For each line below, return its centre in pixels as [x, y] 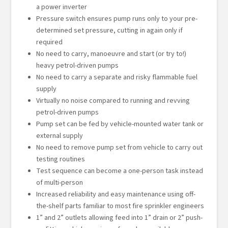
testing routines [60, 160]
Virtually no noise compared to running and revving [113, 101]
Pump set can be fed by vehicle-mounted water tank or [120, 124]
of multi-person [59, 183]
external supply [59, 136]
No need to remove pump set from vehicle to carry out [119, 148]
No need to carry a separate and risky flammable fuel [117, 78]
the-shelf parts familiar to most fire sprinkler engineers [120, 206]
